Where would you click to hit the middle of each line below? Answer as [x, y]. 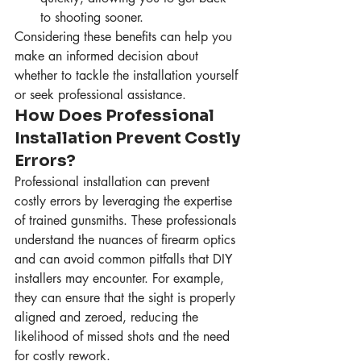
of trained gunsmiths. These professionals [127, 221]
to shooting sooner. [92, 18]
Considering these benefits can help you [125, 37]
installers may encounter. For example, [121, 279]
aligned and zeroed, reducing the [108, 317]
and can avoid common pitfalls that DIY [125, 259]
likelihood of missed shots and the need [124, 337]
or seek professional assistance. [100, 95]
